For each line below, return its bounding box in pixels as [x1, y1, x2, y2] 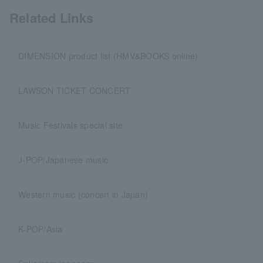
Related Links [9, 8, 94, 27]
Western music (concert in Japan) [18, 188, 149, 200]
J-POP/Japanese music [18, 154, 109, 166]
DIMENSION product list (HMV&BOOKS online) [18, 50, 198, 62]
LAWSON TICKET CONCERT [18, 85, 131, 96]
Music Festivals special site [18, 119, 123, 131]
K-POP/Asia [18, 223, 63, 235]
